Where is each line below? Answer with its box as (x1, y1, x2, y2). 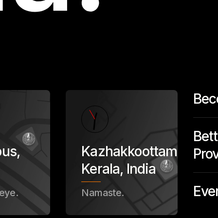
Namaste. (81, 187, 124, 199)
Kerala (81, 161, 120, 178)
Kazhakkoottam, (81, 143, 181, 160)
